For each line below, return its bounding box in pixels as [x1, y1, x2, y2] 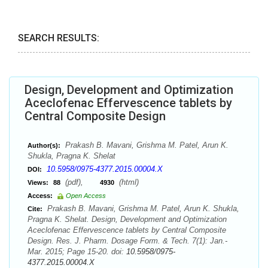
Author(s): [28, 142, 60, 149]
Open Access [66, 192, 106, 199]
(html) [117, 178, 139, 187]
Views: [28, 179, 48, 186]
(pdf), [63, 178, 100, 187]
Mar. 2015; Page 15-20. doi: [28, 247, 126, 256]
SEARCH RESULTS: [18, 32, 99, 44]
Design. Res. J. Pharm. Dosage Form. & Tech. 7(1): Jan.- [28, 236, 227, 245]
